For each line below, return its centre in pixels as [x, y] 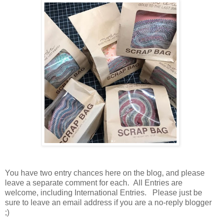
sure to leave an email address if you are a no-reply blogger [108, 202]
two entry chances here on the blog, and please [121, 173]
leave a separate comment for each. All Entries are [94, 183]
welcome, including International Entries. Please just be [104, 192]
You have [21, 173]
